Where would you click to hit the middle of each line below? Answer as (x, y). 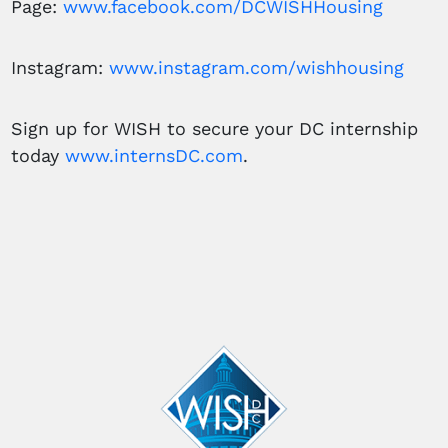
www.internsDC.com (154, 156)
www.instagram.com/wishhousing (257, 68)
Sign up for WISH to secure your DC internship (215, 129)
